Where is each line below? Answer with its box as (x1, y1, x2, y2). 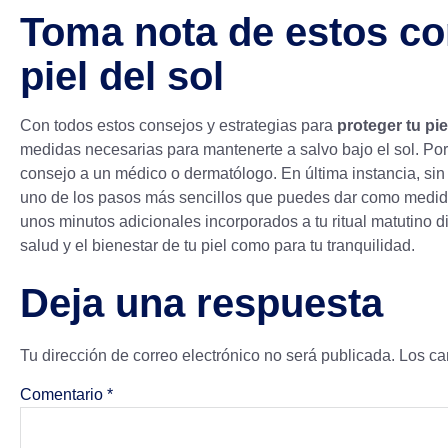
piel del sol (20, 54, 224, 99)
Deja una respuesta (20, 280, 383, 325)
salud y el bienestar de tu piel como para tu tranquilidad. (20, 237, 415, 255)
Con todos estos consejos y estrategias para (20, 117, 337, 135)
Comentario (20, 385, 107, 403)
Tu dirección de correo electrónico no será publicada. (20, 346, 395, 364)
